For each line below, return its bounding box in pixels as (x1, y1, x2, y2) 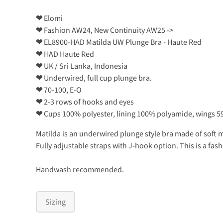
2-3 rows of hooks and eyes (42, 96, 134, 107)
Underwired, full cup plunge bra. (42, 72, 152, 83)
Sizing (45, 197, 66, 207)
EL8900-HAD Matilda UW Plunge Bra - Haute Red (42, 36, 202, 47)
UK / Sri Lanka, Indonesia (42, 60, 127, 71)
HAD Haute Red (42, 48, 94, 59)
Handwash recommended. (36, 164, 124, 174)
